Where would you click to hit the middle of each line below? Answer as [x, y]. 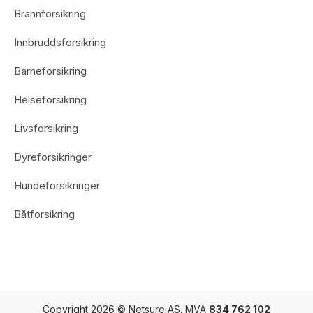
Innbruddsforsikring [60, 43]
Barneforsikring [50, 71]
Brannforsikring [50, 14]
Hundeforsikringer [57, 186]
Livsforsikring [46, 129]
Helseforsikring [50, 100]
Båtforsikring [44, 214]
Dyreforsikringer [53, 157]
